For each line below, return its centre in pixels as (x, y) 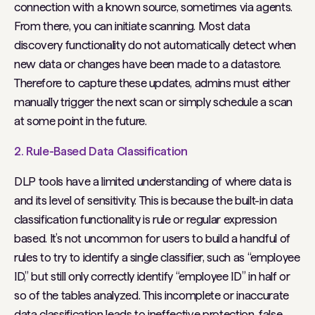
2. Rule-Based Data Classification (101, 151)
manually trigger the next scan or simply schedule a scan (153, 102)
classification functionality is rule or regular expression (146, 219)
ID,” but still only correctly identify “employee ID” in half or (152, 276)
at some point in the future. (82, 121)
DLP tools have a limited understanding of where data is (153, 181)
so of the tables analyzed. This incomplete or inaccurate (152, 295)
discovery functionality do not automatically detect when (155, 45)
